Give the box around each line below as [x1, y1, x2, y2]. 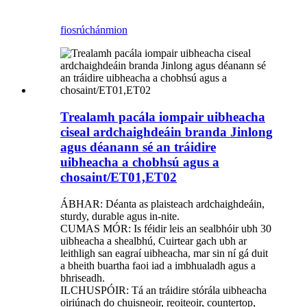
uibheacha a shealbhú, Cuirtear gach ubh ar [60, 234, 247, 247]
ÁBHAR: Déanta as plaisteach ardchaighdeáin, [60, 197, 265, 210]
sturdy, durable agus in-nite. [60, 210, 180, 222]
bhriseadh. [60, 271, 105, 284]
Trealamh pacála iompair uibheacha [60, 109, 265, 124]
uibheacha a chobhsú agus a [60, 154, 219, 169]
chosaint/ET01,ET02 [60, 169, 177, 184]
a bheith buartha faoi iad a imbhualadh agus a [60, 259, 256, 271]
